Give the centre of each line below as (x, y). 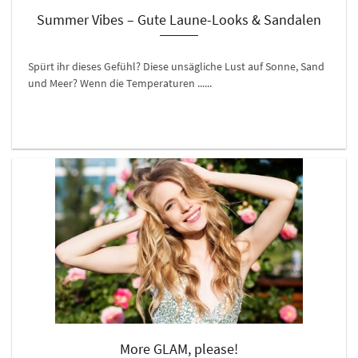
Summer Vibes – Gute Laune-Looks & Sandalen (179, 20)
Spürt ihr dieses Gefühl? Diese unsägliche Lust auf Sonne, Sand (176, 66)
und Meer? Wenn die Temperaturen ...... (120, 83)
